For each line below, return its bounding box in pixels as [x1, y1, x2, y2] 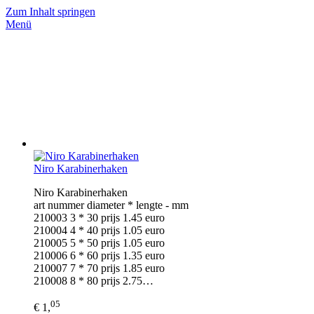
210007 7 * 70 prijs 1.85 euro [34, 262, 165, 274]
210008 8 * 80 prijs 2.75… [34, 275, 153, 287]
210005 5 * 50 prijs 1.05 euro [34, 237, 165, 249]
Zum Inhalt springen [6, 6, 95, 18]
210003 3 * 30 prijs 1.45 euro [34, 212, 165, 224]
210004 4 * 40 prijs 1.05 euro [34, 224, 165, 236]
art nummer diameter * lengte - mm [34, 199, 189, 211]
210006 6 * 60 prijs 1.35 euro [34, 250, 165, 261]
